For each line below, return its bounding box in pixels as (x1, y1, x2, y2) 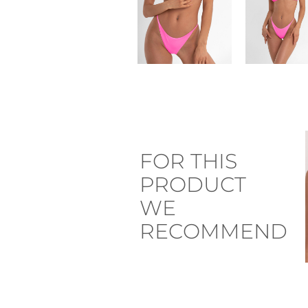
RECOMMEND (139, 219, 287, 245)
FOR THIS (139, 148, 237, 175)
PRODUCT (139, 172, 246, 198)
